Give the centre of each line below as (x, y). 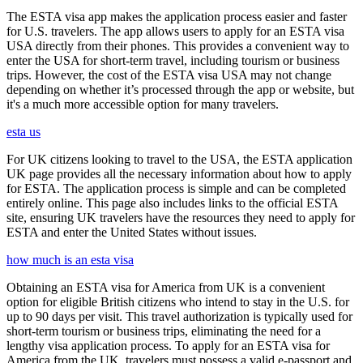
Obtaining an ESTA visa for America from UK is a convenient (166, 288)
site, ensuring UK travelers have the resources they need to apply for (181, 218)
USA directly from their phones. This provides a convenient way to (178, 46)
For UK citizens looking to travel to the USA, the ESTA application (179, 160)
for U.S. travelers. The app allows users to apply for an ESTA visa (175, 32)
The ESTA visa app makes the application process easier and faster (177, 17)
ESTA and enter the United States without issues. (132, 233)
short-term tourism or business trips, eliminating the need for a (164, 331)
